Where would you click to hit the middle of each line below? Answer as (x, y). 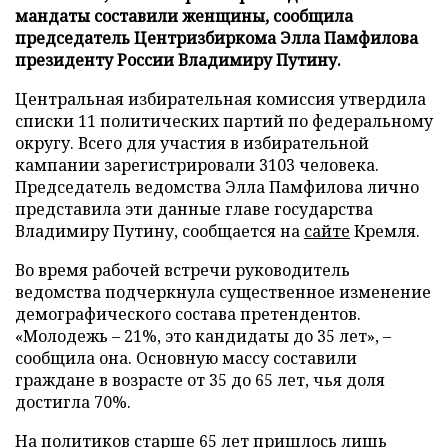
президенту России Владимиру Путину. (178, 60)
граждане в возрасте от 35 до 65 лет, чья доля (200, 380)
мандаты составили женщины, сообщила (184, 16)
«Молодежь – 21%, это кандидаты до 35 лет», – (203, 336)
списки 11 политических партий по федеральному (224, 121)
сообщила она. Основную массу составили (186, 358)
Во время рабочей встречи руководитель (182, 270)
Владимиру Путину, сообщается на (159, 231)
